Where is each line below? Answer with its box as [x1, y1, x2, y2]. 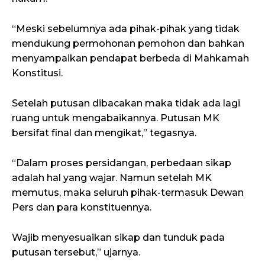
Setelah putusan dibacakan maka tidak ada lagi [12, 98, 240, 109]
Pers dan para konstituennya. [12, 202, 151, 214]
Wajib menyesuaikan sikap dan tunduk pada [12, 232, 225, 244]
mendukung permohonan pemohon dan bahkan [12, 38, 244, 50]
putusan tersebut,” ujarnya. [12, 247, 140, 258]
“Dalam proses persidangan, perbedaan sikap [12, 157, 231, 169]
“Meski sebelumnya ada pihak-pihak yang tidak [12, 23, 240, 35]
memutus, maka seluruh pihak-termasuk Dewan [12, 187, 244, 199]
